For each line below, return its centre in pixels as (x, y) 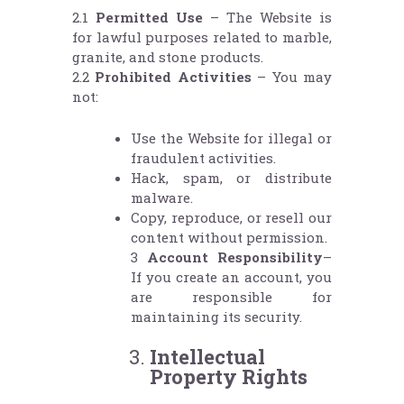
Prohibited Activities (173, 77)
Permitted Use (149, 18)
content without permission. (229, 238)
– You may (292, 77)
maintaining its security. (216, 317)
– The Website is (267, 18)
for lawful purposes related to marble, (202, 37)
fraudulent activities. (203, 158)
